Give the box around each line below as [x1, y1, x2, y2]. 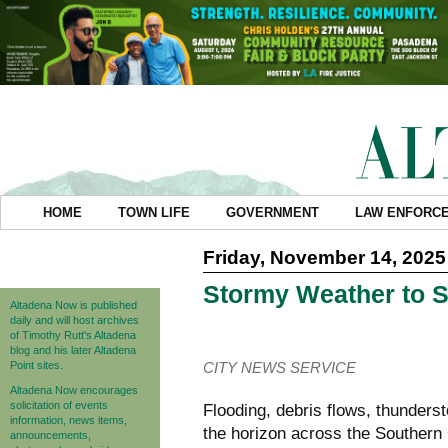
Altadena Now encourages [10, 383, 138, 396]
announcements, [10, 428, 91, 441]
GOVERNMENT [225, 204, 319, 220]
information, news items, [10, 413, 127, 426]
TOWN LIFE [117, 204, 190, 220]
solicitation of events [10, 398, 108, 411]
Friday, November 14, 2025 [203, 246, 446, 268]
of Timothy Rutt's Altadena [10, 328, 136, 341]
